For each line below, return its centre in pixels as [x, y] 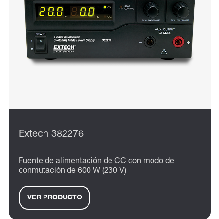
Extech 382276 [51, 135]
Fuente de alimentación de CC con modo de [96, 162]
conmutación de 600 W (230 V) [72, 171]
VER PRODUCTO [55, 198]
